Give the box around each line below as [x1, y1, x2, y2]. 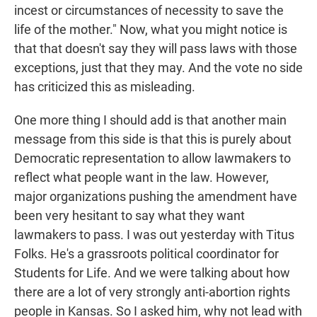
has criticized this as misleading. [14, 79, 195, 95]
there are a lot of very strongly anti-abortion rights [14, 284, 290, 300]
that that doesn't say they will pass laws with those [14, 41, 297, 57]
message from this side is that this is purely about [14, 132, 292, 147]
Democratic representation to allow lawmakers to [14, 151, 291, 166]
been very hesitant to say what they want [14, 208, 245, 224]
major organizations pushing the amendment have [14, 189, 297, 204]
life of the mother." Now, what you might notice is [14, 22, 287, 38]
